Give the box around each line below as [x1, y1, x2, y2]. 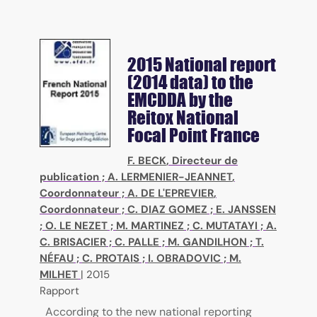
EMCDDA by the [127, 89, 233, 110]
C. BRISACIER [40, 235, 106, 249]
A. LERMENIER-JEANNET [108, 170, 232, 184]
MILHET [40, 267, 78, 282]
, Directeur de [166, 154, 238, 168]
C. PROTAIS [82, 251, 139, 265]
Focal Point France [127, 125, 260, 146]
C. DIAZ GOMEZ [127, 202, 207, 217]
